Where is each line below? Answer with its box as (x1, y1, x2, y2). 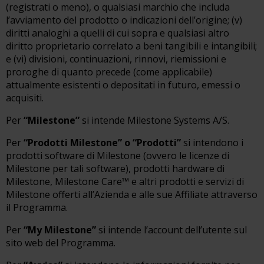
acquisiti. (6, 91, 44, 104)
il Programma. (6, 201, 68, 214)
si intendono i (181, 136, 243, 149)
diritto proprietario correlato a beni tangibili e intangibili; (6, 39, 257, 52)
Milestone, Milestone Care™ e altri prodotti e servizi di (6, 175, 244, 188)
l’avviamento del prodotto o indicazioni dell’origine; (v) (6, 14, 242, 27)
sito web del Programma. (6, 236, 115, 249)
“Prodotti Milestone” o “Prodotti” (21, 136, 181, 149)
